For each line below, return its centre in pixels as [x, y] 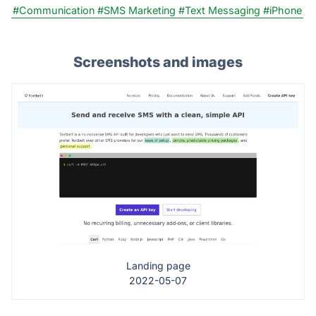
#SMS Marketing [136, 10]
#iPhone [282, 10]
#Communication [54, 10]
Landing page [158, 266]
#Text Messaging [219, 10]
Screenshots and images [158, 62]
